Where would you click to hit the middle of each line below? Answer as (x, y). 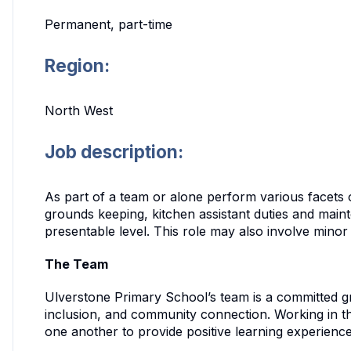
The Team (76, 264)
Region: (77, 66)
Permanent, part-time (109, 25)
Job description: (114, 151)
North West (79, 110)
